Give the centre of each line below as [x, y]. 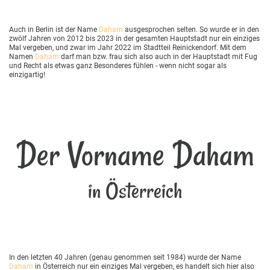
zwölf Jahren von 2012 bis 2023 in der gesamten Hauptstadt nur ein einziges [134, 38]
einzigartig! [27, 74]
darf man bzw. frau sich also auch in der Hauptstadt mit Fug [158, 56]
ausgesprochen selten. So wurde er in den [191, 29]
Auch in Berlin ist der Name [54, 29]
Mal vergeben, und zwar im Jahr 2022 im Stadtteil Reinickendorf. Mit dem [128, 47]
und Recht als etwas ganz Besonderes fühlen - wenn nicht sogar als [118, 65]
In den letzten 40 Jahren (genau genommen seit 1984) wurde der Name [125, 257]
